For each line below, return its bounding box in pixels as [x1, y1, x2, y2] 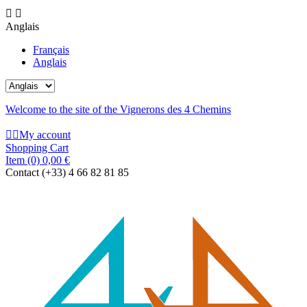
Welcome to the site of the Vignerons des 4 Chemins [5, 103, 231, 115]
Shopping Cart [5, 142, 69, 153]
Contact [5, 167, 42, 178]
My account [19, 129, 71, 140]
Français [33, 44, 69, 56]
